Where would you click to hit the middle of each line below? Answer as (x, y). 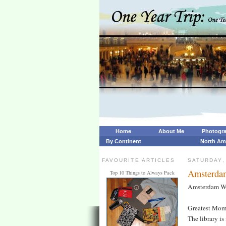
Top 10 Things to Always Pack (142, 173)
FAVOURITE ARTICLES (139, 160)
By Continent (123, 141)
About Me (171, 131)
